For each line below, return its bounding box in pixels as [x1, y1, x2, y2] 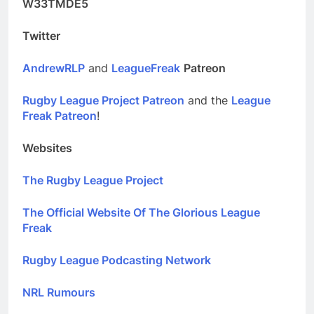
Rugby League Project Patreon [22, 93, 184, 107]
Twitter [22, 28, 60, 43]
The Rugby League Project [22, 172, 163, 187]
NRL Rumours [22, 285, 95, 299]
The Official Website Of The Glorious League [22, 205, 260, 219]
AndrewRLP [22, 60, 85, 75]
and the [184, 93, 231, 107]
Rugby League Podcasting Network [22, 252, 211, 267]
